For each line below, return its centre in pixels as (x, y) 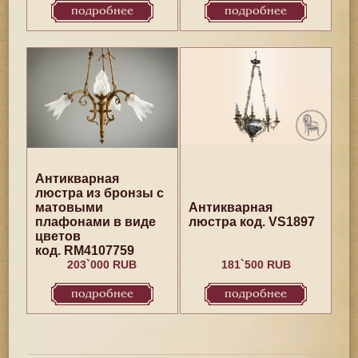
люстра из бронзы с (99, 193)
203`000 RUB (102, 265)
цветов (58, 236)
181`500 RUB (256, 265)
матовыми (69, 207)
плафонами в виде (95, 222)
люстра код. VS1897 (252, 222)
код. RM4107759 (84, 251)
